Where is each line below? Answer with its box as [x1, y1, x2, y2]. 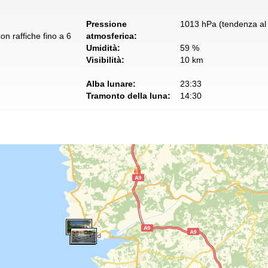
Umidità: [86, 43, 120, 53]
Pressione [86, 19, 127, 29]
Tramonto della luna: [86, 91, 170, 100]
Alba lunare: [86, 79, 136, 89]
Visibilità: [86, 55, 124, 65]
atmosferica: [86, 31, 137, 41]
